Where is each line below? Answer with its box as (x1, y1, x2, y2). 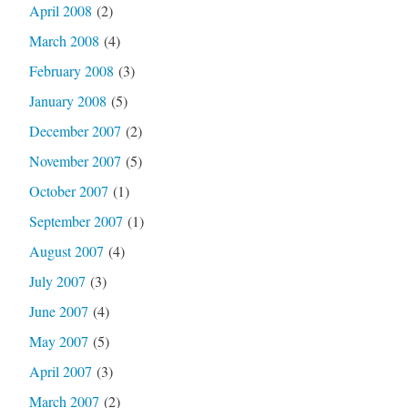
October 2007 (28, 180, 108, 200)
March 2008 (28, 30, 99, 50)
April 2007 (28, 361, 92, 381)
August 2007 (28, 240, 104, 260)
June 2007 (28, 301, 88, 321)
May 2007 (28, 331, 88, 351)
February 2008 (28, 60, 114, 80)
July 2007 (28, 270, 86, 291)
